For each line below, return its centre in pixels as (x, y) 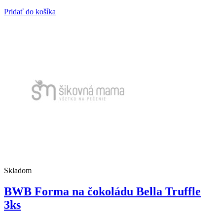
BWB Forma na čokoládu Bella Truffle (102, 192)
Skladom (18, 171)
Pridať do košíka (30, 12)
